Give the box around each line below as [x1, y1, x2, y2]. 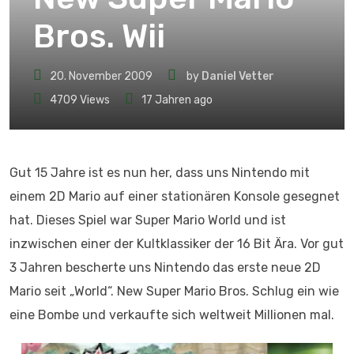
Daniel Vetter [201, 70, 274, 83]
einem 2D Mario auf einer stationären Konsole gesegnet [9, 189, 340, 204]
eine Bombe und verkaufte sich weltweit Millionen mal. [9, 307, 334, 322]
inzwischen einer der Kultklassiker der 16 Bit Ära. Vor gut [9, 236, 344, 251]
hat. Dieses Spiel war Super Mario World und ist [9, 213, 286, 228]
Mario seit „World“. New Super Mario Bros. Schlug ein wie [9, 284, 339, 299]
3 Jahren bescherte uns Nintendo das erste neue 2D [9, 260, 321, 275]
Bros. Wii [33, 17, 165, 55]
